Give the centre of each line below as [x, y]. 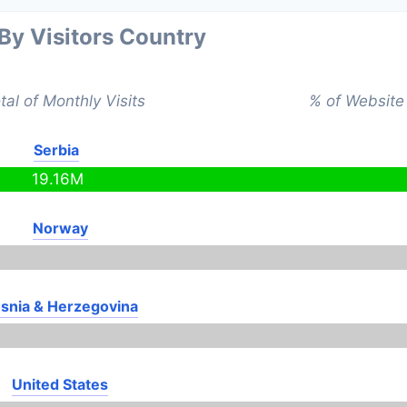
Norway [60, 228]
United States [60, 384]
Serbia [57, 150]
